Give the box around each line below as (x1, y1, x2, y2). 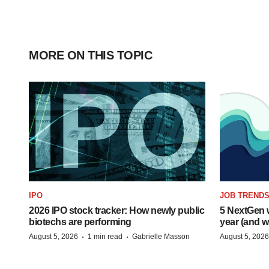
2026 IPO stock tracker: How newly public (29, 205, 204, 216)
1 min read (88, 232, 122, 241)
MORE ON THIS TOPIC (29, 49, 152, 62)
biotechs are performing (29, 216, 131, 227)
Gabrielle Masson (132, 232, 190, 241)
